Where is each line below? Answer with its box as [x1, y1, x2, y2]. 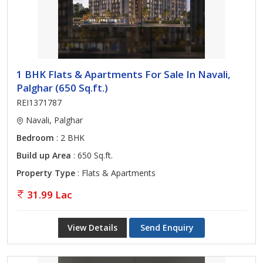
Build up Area [16, 150, 71, 161]
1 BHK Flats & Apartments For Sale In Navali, [16, 68, 231, 81]
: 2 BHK [54, 132, 85, 143]
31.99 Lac [27, 188, 72, 201]
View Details [68, 222, 117, 233]
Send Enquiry [140, 222, 194, 233]
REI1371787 [16, 97, 62, 108]
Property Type [16, 167, 75, 178]
